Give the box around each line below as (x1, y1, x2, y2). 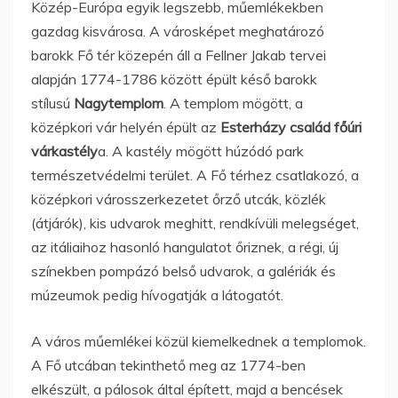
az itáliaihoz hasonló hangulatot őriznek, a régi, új (31, 237, 338, 256)
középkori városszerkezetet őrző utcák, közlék (31, 189, 326, 208)
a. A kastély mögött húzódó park (98, 141, 304, 160)
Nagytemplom (74, 93, 163, 112)
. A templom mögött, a (163, 93, 303, 112)
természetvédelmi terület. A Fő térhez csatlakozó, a (31, 165, 359, 184)
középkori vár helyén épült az (31, 117, 220, 136)
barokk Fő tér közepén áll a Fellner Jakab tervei (31, 45, 326, 64)
